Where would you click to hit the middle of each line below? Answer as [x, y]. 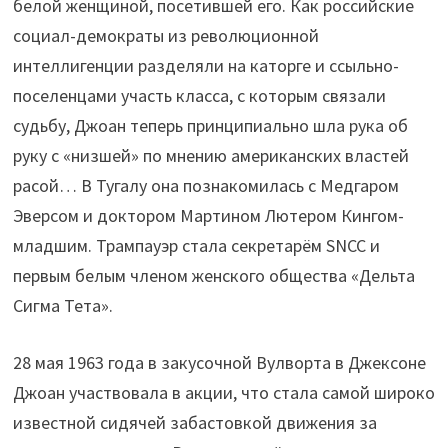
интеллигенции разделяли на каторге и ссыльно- [205, 66]
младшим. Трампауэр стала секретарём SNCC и [196, 246]
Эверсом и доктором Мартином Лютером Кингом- [208, 216]
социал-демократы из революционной [165, 36]
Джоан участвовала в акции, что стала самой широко [223, 393]
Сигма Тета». [62, 306]
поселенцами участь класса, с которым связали [199, 96]
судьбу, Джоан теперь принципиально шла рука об [210, 126]
